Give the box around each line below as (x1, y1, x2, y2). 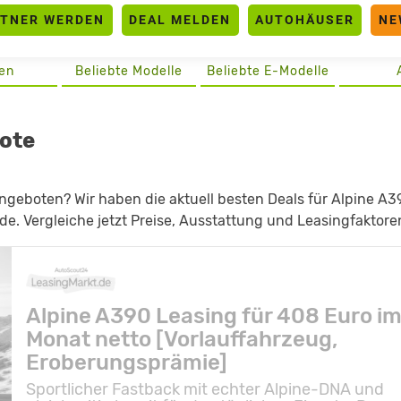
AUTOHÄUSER (255, 13, 354, 27)
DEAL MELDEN (129, 13, 232, 27)
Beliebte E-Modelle (206, 63, 329, 79)
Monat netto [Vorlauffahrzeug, (26, 326, 338, 352)
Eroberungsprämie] (26, 349, 228, 375)
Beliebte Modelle (75, 63, 183, 79)
